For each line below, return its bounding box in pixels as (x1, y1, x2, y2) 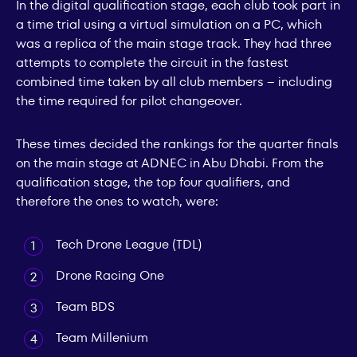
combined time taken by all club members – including (16, 72, 332, 91)
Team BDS (56, 296, 115, 316)
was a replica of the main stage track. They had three (16, 33, 331, 53)
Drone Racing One (56, 265, 164, 284)
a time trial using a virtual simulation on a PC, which (16, 14, 322, 33)
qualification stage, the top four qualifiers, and (16, 172, 290, 191)
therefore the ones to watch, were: (16, 191, 218, 210)
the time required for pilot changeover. (16, 91, 242, 110)
